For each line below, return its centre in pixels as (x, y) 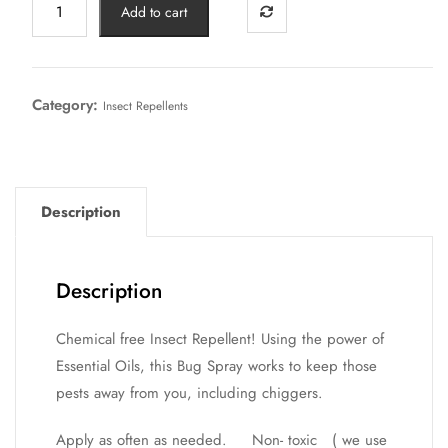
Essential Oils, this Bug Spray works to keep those (216, 365)
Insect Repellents (145, 105)
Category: (67, 104)
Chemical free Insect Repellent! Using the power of (220, 338)
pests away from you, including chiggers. (189, 392)
